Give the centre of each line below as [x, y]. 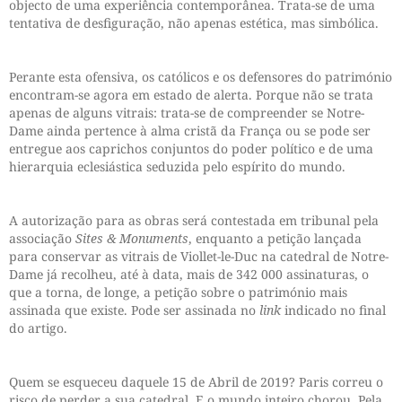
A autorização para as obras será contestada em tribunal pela [194, 221]
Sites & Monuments [132, 239]
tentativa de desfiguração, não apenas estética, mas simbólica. [194, 23]
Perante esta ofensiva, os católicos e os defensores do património [201, 77]
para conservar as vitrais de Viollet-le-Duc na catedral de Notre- [199, 257]
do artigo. [38, 328]
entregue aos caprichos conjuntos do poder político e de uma [191, 149]
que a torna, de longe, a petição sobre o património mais [178, 293]
